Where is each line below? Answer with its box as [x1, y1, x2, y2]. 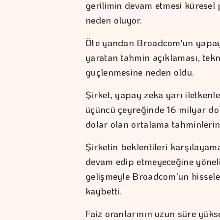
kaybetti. [85, 184, 122, 197]
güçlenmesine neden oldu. [85, 65, 194, 78]
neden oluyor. [85, 13, 142, 26]
